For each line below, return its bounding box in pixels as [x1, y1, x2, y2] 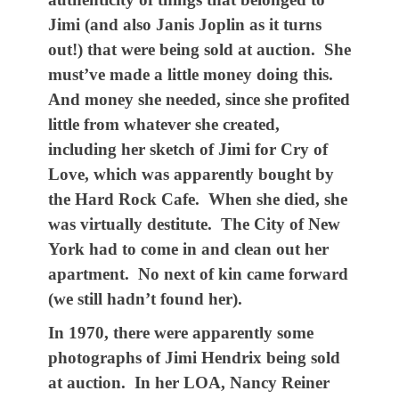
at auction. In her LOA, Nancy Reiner [48, 373, 330, 392]
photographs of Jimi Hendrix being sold [48, 348, 340, 367]
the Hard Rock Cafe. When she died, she [48, 190, 347, 208]
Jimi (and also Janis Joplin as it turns [48, 15, 322, 34]
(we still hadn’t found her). [48, 289, 242, 308]
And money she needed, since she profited [48, 90, 350, 109]
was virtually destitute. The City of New [48, 215, 340, 233]
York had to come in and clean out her [48, 240, 329, 258]
